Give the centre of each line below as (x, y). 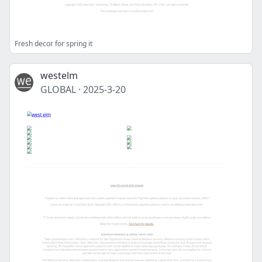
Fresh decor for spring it (54, 44)
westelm (59, 75)
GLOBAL (58, 89)
